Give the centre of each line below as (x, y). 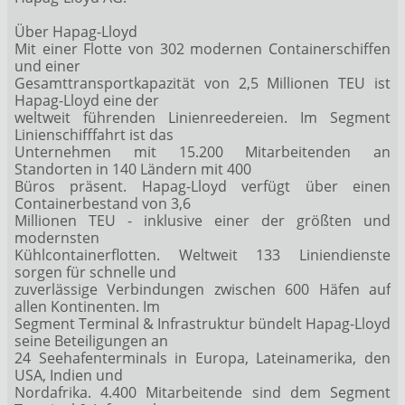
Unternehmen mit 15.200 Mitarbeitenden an (202, 151)
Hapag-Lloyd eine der (87, 100)
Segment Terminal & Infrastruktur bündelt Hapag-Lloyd (202, 323)
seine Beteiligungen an (91, 340)
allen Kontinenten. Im (87, 306)
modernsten (57, 237)
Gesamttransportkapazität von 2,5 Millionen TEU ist (202, 83)
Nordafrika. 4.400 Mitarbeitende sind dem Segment (202, 392)
